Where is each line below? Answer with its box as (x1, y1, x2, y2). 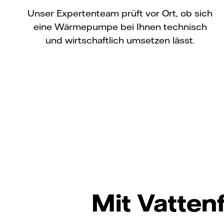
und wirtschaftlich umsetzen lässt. (45, 34, 194, 46)
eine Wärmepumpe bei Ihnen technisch (33, 20, 207, 32)
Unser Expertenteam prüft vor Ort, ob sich (27, 7, 212, 19)
